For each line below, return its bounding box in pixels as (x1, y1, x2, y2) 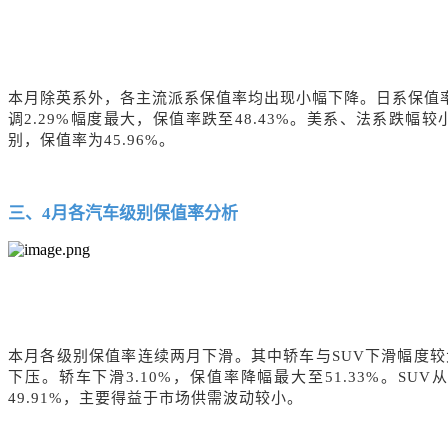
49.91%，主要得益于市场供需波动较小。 (8, 390, 303, 407)
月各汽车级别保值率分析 (51, 204, 238, 224)
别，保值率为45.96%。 (8, 132, 175, 149)
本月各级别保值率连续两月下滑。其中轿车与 (8, 348, 332, 365)
